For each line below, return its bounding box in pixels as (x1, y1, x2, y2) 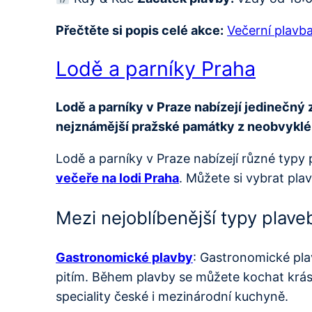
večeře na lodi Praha (56, 170, 179, 185)
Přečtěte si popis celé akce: (56, 22, 224, 38)
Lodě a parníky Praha (56, 56, 256, 81)
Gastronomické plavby (56, 249, 193, 265)
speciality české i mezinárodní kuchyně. (56, 288, 288, 304)
